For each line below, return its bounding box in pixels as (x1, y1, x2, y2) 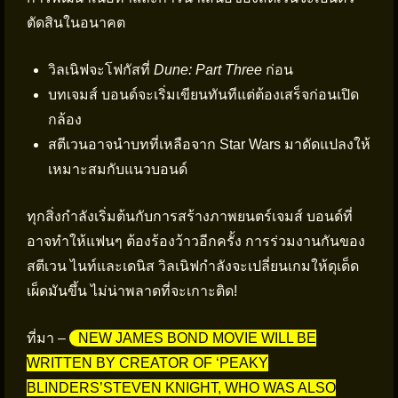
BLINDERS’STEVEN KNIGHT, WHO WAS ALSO (27, 380, 336, 395)
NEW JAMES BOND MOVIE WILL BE (78, 330, 316, 346)
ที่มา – (27, 330, 69, 346)
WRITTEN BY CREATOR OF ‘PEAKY (27, 355, 268, 370)
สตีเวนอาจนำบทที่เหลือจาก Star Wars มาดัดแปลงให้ (48, 137, 370, 152)
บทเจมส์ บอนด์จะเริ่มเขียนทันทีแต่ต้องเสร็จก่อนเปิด (48, 87, 359, 102)
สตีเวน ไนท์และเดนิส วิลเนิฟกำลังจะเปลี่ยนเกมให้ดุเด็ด (27, 259, 359, 274)
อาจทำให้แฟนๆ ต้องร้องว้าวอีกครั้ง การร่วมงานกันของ (27, 234, 365, 249)
